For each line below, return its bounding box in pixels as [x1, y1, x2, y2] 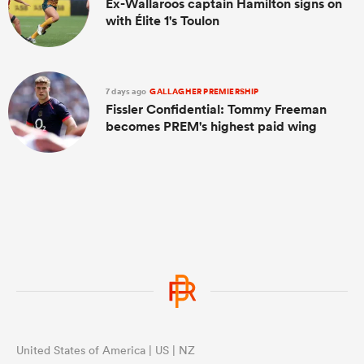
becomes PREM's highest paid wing [106, 117, 317, 135]
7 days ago [106, 84, 149, 97]
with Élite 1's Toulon [106, 11, 219, 29]
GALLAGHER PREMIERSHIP [148, 84, 259, 97]
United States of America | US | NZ [16, 343, 195, 357]
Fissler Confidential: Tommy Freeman [106, 100, 327, 118]
